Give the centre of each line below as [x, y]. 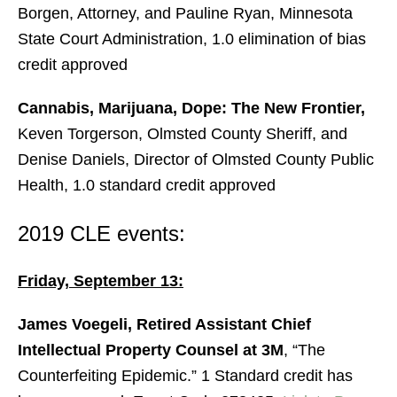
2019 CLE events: [101, 234]
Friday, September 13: [101, 281]
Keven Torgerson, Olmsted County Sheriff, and [183, 134]
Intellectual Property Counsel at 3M [151, 350]
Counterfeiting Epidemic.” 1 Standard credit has [185, 376]
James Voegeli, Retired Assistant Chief [164, 324]
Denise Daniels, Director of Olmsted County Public [196, 160]
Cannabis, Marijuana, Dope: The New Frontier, [191, 108]
